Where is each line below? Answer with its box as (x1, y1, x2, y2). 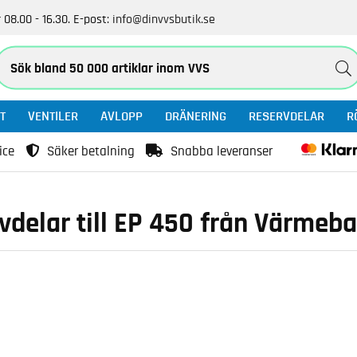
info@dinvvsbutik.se (112, 13, 215, 25)
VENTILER (28, 109, 78, 123)
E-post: (73, 13, 109, 25)
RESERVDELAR (249, 109, 324, 123)
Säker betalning (47, 144, 135, 158)
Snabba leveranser (171, 144, 273, 158)
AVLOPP (100, 109, 143, 123)
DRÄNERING (165, 109, 226, 123)
